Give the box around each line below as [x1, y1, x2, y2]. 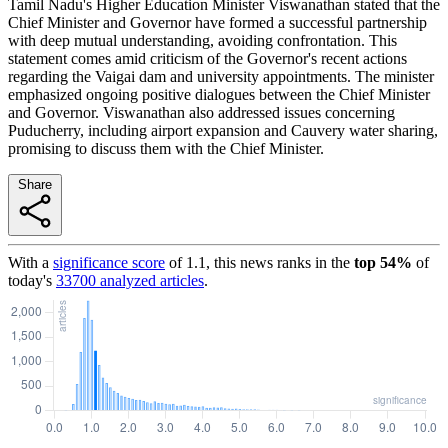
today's [8, 271, 52, 289]
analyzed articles [96, 271, 204, 289]
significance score [53, 253, 165, 271]
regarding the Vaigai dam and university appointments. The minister [8, 67, 434, 85]
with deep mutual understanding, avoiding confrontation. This [8, 31, 397, 49]
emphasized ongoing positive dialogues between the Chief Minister [8, 85, 430, 103]
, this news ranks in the [206, 253, 350, 271]
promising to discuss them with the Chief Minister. [8, 139, 324, 157]
